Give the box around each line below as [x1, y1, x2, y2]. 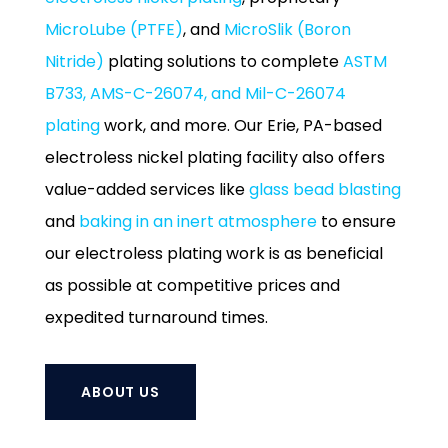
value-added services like [44, 178, 249, 201]
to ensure [316, 210, 396, 233]
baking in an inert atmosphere [78, 210, 317, 233]
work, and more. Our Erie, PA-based [99, 114, 382, 137]
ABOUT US [80, 382, 161, 402]
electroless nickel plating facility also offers [44, 146, 385, 169]
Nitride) [44, 50, 104, 73]
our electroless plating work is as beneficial [44, 242, 383, 265]
